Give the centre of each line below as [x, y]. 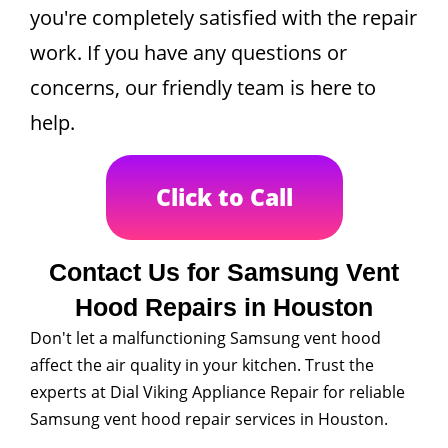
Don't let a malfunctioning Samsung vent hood [205, 338]
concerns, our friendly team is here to [203, 87]
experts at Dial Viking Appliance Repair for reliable [217, 392]
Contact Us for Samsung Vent [224, 272]
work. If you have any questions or [188, 52]
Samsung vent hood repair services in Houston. [209, 419]
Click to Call [224, 197]
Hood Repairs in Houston [224, 307]
